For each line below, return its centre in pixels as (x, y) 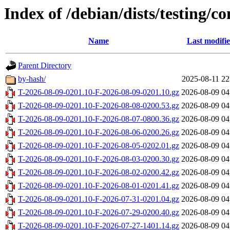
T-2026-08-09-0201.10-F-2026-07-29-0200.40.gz (99, 213)
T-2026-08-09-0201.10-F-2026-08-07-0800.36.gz (99, 119)
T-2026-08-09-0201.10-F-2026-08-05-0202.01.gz (99, 146)
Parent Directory (45, 66)
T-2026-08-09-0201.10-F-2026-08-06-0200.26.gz (99, 132)
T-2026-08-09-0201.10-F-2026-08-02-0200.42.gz (99, 172)
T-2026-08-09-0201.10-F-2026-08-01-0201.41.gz (99, 186)
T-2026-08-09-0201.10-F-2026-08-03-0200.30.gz (99, 159)
